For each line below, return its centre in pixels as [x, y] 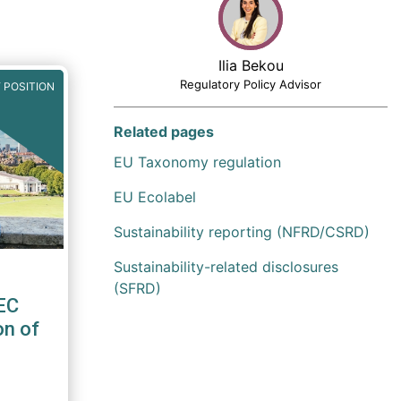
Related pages [164, 132]
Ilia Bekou [251, 65]
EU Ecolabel [155, 197]
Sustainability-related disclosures [226, 267]
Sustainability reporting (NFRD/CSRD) [242, 232]
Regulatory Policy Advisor [251, 84]
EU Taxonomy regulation [197, 162]
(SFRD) [137, 288]
